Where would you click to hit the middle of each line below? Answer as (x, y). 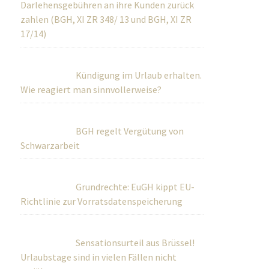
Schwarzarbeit (50, 145)
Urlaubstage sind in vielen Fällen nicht (99, 257)
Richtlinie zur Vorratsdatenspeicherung (102, 201)
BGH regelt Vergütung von (130, 131)
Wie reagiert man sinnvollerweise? (91, 89)
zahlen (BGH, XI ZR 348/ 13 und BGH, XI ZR (106, 19)
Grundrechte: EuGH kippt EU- (135, 187)
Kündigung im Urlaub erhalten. (139, 75)
